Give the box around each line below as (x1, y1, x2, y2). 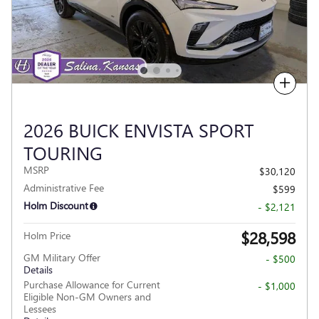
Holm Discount (23, 199, 88, 212)
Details (23, 263, 53, 276)
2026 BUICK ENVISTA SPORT (23, 117, 254, 142)
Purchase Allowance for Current (23, 278, 160, 291)
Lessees (23, 302, 56, 315)
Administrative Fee (23, 181, 104, 194)
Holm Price (23, 229, 70, 242)
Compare (235, 77, 273, 90)
